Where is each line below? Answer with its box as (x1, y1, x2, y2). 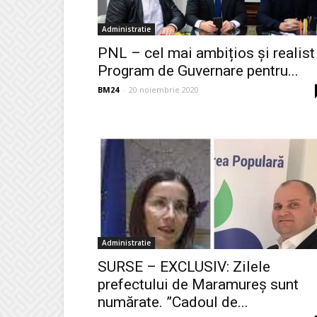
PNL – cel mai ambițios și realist (98, 45, 315, 62)
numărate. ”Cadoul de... (98, 294, 248, 311)
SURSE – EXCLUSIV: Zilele (98, 258, 270, 275)
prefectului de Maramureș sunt (98, 276, 299, 293)
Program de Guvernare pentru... (98, 62, 299, 79)
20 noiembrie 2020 (129, 84, 199, 95)
